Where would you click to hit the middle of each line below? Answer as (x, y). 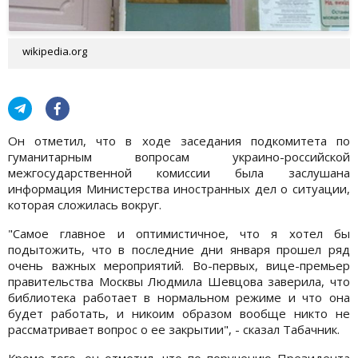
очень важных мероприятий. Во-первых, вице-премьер (179, 265)
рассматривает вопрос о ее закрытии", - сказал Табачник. (174, 329)
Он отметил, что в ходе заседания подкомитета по (179, 140)
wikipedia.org (55, 51)
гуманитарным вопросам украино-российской (179, 156)
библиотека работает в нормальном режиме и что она (179, 297)
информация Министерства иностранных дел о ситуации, (179, 188)
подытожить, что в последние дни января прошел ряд (179, 249)
